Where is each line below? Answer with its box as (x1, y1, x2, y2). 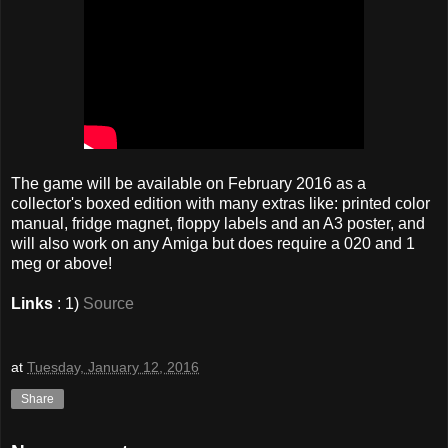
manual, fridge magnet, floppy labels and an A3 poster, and (11, 215, 425, 233)
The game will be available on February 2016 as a (11, 175, 366, 193)
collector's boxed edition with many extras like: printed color (11, 195, 430, 213)
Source (83, 295, 134, 313)
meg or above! (11, 255, 112, 273)
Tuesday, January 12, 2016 (27, 358, 199, 375)
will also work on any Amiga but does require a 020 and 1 (11, 235, 415, 253)
